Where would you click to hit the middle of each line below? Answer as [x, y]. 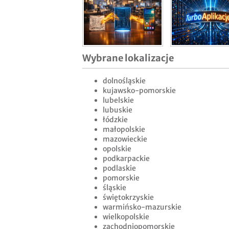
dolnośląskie [124, 81]
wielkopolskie [126, 217]
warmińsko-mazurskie [142, 207]
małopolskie [124, 130]
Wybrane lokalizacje [128, 58]
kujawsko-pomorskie [139, 91]
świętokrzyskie [128, 198]
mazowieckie [125, 139]
